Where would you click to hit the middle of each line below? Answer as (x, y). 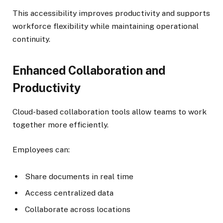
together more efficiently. (60, 124)
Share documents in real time (79, 177)
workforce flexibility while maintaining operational (106, 26)
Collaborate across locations (78, 210)
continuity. (31, 39)
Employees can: (41, 149)
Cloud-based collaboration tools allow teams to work (110, 111)
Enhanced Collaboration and (89, 71)
